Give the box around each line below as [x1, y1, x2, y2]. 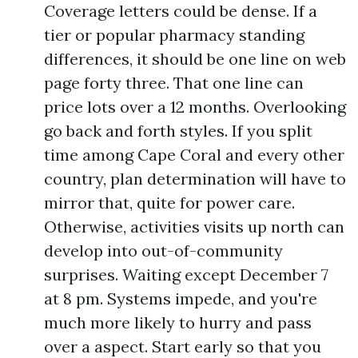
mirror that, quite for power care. [44, 193, 295, 213]
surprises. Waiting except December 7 [44, 265, 328, 284]
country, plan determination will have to [44, 169, 346, 189]
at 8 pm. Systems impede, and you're [44, 288, 317, 308]
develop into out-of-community [44, 241, 283, 261]
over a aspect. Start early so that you [44, 336, 321, 356]
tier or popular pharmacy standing [44, 25, 304, 45]
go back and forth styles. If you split [44, 121, 312, 141]
